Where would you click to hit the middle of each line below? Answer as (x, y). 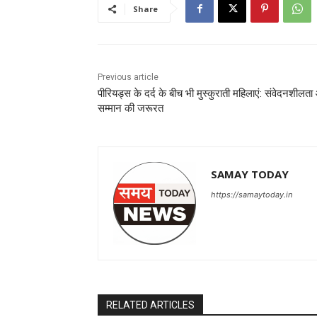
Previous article (128, 77)
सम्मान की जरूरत (131, 109)
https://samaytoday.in (252, 195)
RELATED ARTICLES (150, 305)
